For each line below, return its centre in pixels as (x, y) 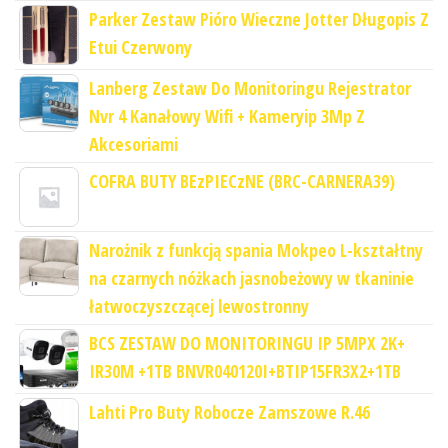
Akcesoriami (133, 143)
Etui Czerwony (140, 46)
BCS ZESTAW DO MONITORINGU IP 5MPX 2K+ (247, 342)
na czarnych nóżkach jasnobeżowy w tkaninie (251, 277)
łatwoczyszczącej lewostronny (199, 305)
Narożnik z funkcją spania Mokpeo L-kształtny (256, 249)
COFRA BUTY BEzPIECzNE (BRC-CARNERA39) (242, 180)
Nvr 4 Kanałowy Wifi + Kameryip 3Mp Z (227, 115)
